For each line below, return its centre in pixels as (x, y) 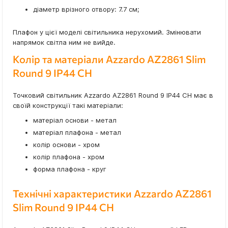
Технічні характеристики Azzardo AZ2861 (112, 194)
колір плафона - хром (69, 157)
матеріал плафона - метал (77, 133)
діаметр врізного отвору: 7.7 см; (86, 9)
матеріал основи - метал (75, 120)
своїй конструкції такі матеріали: (68, 106)
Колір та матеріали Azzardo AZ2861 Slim (109, 59)
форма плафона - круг (70, 169)
